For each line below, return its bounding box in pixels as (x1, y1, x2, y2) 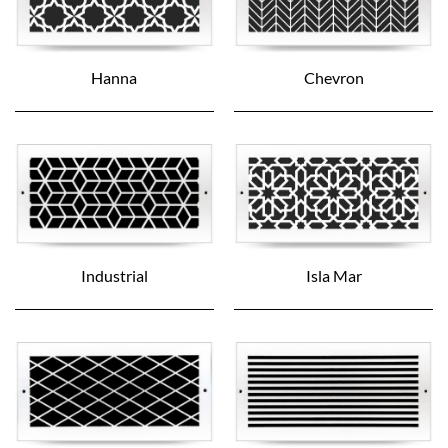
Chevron (303, 68, 364, 88)
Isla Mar (305, 266, 362, 286)
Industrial (80, 266, 148, 286)
